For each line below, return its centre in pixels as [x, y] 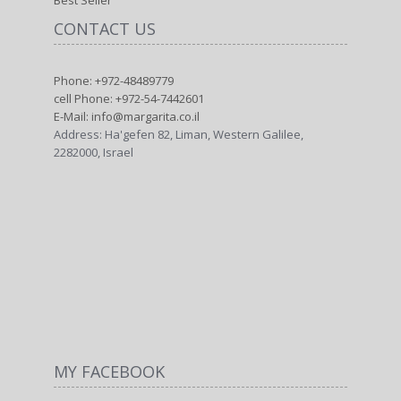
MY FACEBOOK [109, 371]
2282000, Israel [94, 152]
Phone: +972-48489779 [114, 81]
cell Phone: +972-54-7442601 [129, 98]
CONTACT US [105, 29]
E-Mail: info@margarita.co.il [127, 116]
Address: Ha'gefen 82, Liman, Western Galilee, [179, 134]
